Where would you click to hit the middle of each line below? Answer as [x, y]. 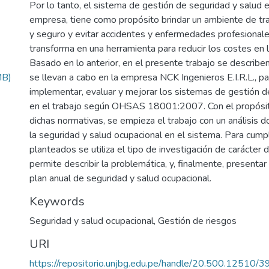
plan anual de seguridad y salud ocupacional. [120, 178]
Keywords [57, 201]
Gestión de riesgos [197, 221]
